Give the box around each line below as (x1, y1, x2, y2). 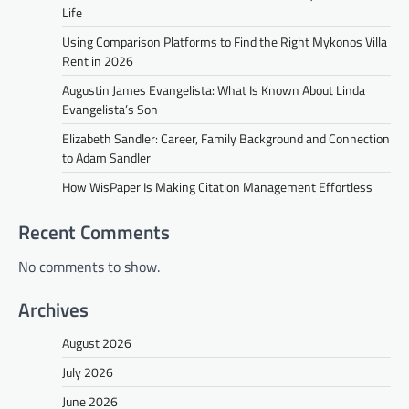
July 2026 (62, 362, 113, 383)
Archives (18, 295, 89, 325)
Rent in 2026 (62, 50, 133, 70)
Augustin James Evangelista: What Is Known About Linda (62, 79, 365, 100)
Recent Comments (18, 216, 170, 246)
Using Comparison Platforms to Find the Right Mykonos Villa (62, 31, 387, 51)
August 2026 (62, 333, 131, 353)
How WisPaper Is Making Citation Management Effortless (62, 176, 372, 196)
